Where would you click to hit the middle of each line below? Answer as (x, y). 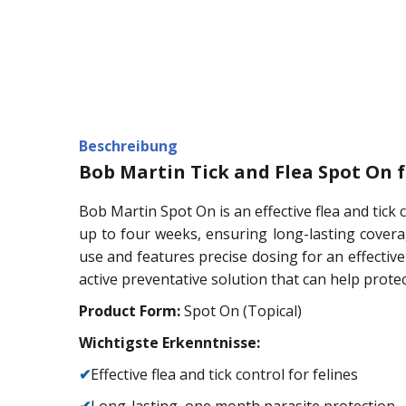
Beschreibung (128, 145)
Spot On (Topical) (241, 310)
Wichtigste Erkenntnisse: (169, 342)
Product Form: (130, 310)
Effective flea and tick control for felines (224, 374)
